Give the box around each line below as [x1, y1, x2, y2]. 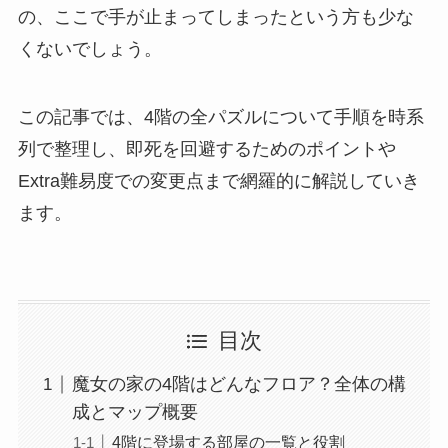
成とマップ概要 [71, 402, 198, 423]
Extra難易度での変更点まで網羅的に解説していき [17, 170, 420, 191]
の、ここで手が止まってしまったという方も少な [17, 6, 414, 27]
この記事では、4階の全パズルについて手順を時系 [17, 106, 424, 127]
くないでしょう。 [17, 38, 162, 59]
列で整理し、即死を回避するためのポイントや [17, 138, 396, 159]
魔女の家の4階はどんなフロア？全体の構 [71, 374, 406, 395]
